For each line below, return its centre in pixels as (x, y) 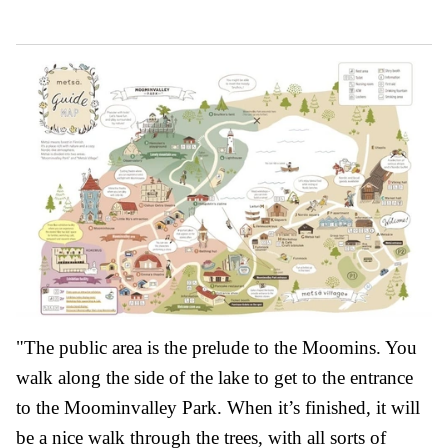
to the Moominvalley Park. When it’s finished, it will (218, 407)
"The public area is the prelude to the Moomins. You (216, 347)
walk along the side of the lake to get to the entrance (214, 377)
